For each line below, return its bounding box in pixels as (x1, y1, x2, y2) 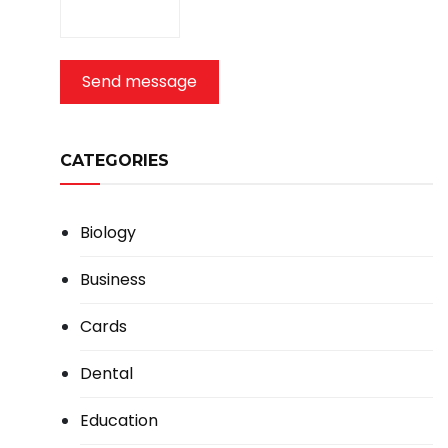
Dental (79, 361, 133, 385)
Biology (79, 220, 136, 244)
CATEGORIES (59, 150, 169, 170)
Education (79, 408, 158, 432)
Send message (81, 69, 197, 93)
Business (79, 267, 146, 291)
